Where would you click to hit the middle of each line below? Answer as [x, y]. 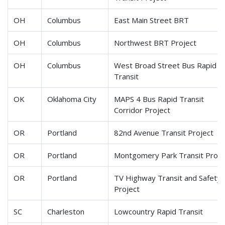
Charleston [66, 212]
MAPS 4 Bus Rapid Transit [159, 99]
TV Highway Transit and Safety [168, 178]
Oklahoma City [72, 99]
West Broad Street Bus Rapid [165, 66]
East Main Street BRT [152, 20]
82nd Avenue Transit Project [165, 133]
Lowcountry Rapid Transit [159, 212]
